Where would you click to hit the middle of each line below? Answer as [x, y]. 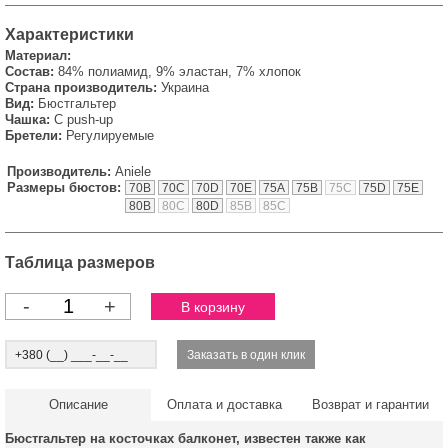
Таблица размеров [80, 262]
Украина [185, 87]
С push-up [83, 119]
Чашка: [27, 119]
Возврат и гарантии [370, 404]
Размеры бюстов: [64, 187]
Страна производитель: [81, 87]
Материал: [38, 55]
